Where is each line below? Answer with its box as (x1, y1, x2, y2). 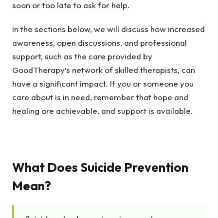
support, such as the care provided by (12, 51, 152, 61)
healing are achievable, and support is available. (12, 105, 193, 116)
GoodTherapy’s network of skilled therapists (12, 64, 178, 75)
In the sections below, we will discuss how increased (12, 23, 205, 34)
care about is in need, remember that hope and (12, 91, 188, 102)
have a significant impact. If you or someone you (12, 78, 194, 89)
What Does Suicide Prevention (12, 159, 188, 175)
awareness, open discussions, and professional (12, 37, 187, 48)
